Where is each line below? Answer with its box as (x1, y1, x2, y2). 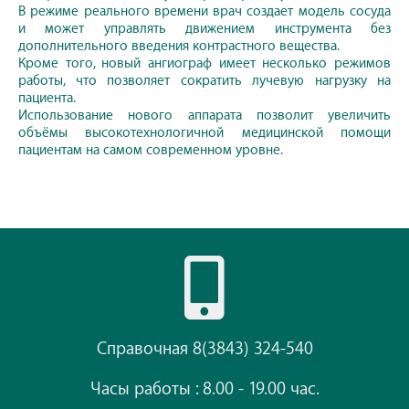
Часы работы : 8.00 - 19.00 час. (89, 378, 320, 399)
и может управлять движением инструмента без (18, 20, 391, 37)
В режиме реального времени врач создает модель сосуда (18, 3, 391, 19)
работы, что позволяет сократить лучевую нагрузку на (18, 72, 391, 89)
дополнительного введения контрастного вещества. (18, 37, 340, 54)
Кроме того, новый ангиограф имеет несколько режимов (18, 55, 391, 71)
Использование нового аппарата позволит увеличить (18, 107, 391, 123)
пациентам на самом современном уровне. (18, 142, 283, 158)
